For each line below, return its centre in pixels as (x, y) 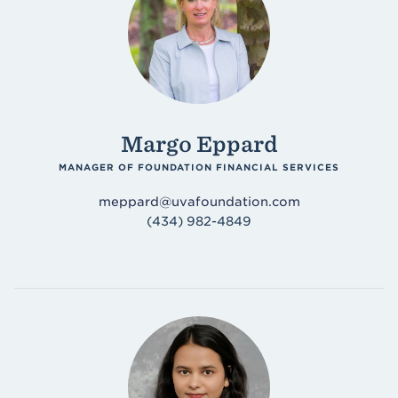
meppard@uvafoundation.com (199, 202)
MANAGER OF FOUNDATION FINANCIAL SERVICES (199, 167)
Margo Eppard (199, 144)
